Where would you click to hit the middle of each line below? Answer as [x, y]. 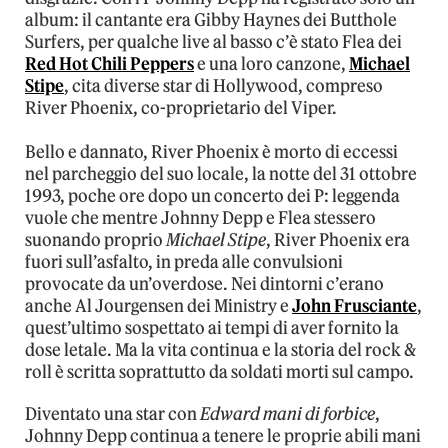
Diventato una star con [112, 414]
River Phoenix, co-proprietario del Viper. [181, 108]
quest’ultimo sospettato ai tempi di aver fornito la [212, 328]
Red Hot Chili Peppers [109, 64]
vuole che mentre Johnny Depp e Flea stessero [200, 218]
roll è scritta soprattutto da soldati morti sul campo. [219, 372]
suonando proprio [95, 240]
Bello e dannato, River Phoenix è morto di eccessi [211, 152]
